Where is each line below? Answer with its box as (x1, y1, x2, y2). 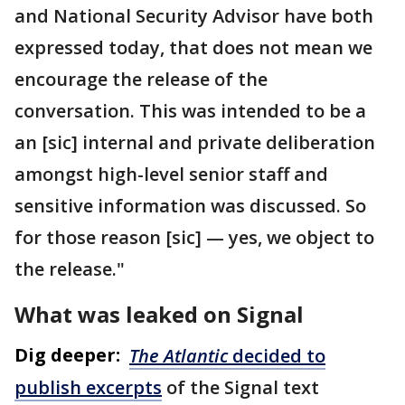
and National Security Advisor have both (14, 4, 373, 28)
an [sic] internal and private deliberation (14, 130, 375, 155)
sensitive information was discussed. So (14, 193, 366, 218)
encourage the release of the (14, 67, 268, 91)
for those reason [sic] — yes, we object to (14, 225, 374, 250)
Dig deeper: (14, 343, 120, 367)
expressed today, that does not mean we (14, 35, 372, 60)
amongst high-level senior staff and (14, 162, 328, 186)
